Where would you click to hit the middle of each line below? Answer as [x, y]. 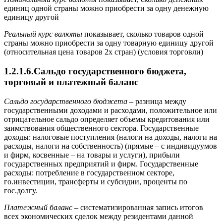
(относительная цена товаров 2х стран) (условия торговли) [104, 52]
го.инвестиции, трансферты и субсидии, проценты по [96, 181]
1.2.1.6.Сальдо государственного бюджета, [95, 71]
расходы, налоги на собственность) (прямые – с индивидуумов [111, 146]
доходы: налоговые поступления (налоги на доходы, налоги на [111, 137]
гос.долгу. [21, 190]
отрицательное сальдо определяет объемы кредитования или [107, 119]
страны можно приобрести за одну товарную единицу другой [109, 43]
